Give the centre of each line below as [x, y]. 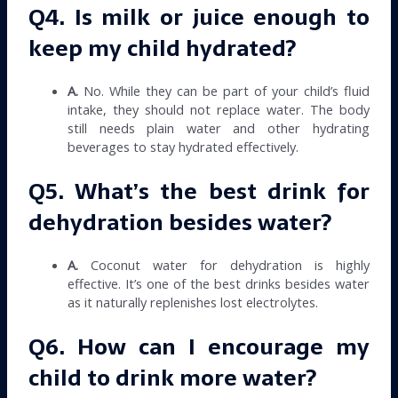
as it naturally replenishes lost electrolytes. [193, 302]
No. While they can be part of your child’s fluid [224, 91]
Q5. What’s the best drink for [199, 191]
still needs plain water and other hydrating [219, 128]
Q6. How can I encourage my [199, 347]
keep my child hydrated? [163, 48]
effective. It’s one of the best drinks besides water [219, 284]
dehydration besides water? [180, 223]
